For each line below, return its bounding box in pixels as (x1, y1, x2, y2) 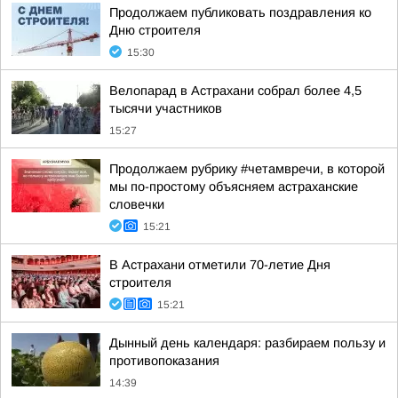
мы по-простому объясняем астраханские (109, 179, 358, 194)
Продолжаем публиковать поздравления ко (109, 5, 371, 20)
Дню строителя (109, 23, 201, 37)
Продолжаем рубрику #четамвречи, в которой (109, 162, 385, 176)
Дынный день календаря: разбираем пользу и (109, 336, 386, 350)
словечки (109, 197, 164, 211)
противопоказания (109, 354, 219, 368)
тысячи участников (109, 101, 222, 115)
